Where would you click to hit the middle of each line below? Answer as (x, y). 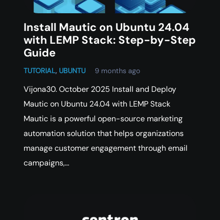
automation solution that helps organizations (104, 133)
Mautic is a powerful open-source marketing (103, 118)
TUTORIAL (40, 70)
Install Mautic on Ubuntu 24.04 (107, 27)
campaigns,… (46, 163)
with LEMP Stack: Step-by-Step (110, 40)
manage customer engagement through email (106, 148)
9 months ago (118, 70)
